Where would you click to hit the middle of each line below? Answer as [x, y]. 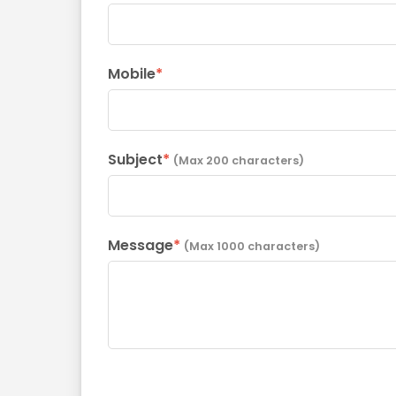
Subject [135, 160]
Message [141, 245]
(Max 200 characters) [239, 160]
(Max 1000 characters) [252, 246]
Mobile [132, 74]
